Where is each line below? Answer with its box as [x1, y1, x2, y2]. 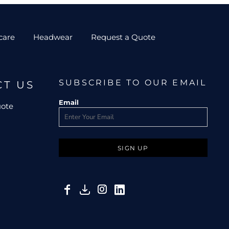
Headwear [33, 32, 73, 42]
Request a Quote [90, 32, 155, 42]
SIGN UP [118, 144, 149, 152]
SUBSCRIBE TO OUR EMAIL [58, 77, 207, 87]
